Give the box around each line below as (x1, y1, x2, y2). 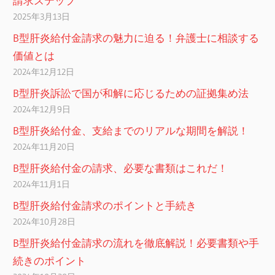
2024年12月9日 (13, 104, 71, 115)
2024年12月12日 (13, 66, 75, 78)
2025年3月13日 (13, 11, 71, 23)
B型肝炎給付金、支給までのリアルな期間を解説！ (13, 124, 249, 137)
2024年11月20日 (13, 141, 76, 153)
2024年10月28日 (13, 216, 76, 228)
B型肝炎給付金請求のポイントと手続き (13, 199, 197, 212)
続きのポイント (13, 254, 87, 268)
